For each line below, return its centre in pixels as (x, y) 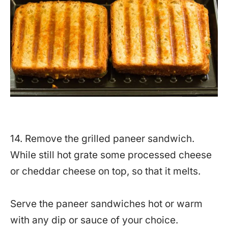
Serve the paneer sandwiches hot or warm (106, 204)
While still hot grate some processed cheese (111, 155)
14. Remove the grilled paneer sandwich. (102, 138)
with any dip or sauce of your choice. (94, 220)
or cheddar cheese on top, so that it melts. (105, 171)
